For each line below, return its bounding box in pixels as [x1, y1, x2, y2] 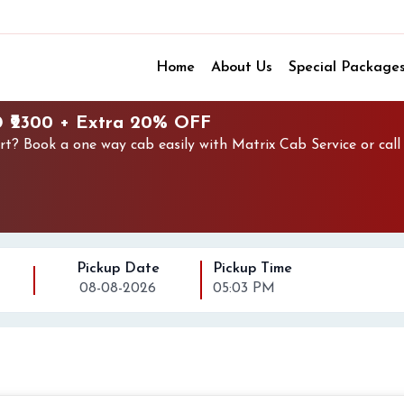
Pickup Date [76, 262, 160, 276]
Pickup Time [213, 262, 292, 276]
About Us [211, 60, 272, 75]
